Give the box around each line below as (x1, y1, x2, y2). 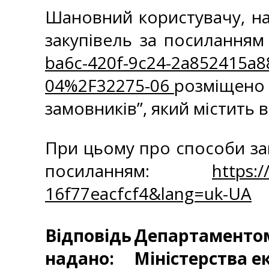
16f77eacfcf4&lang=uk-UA (45, 182, 252, 205)
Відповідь (45, 224, 131, 247)
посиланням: (45, 159, 212, 182)
